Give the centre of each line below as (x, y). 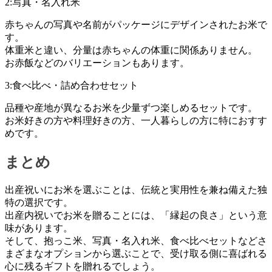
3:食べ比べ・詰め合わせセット (72, 85)
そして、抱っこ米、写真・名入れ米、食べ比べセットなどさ (136, 240)
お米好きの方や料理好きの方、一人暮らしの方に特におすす (136, 120)
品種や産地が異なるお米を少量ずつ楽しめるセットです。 (131, 107)
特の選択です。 (39, 202)
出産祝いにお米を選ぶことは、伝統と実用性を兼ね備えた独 (136, 189)
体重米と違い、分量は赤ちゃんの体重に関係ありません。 (131, 50)
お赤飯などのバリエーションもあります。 (97, 63)
